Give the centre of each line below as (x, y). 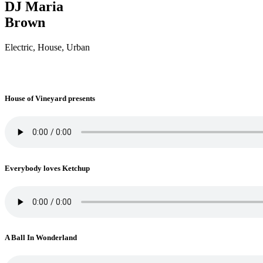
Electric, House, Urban (47, 48)
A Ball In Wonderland (41, 237)
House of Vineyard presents (50, 99)
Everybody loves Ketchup (47, 168)
